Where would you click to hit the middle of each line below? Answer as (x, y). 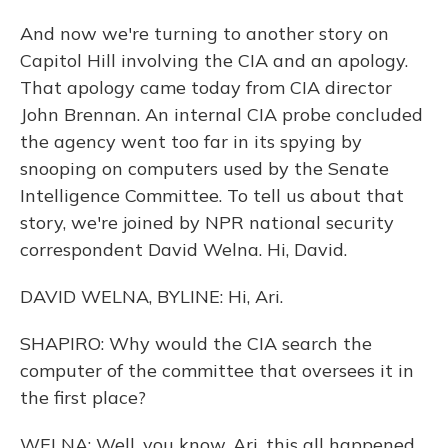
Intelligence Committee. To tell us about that (212, 195)
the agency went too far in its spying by (191, 141)
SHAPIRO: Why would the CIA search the (196, 343)
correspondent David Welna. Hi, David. (183, 249)
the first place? (83, 397)
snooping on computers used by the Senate (204, 168)
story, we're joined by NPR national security (207, 222)
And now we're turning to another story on (204, 33)
